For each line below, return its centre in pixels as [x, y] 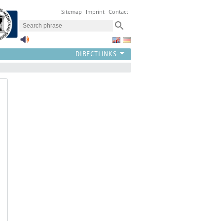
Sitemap [72, 12]
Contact [119, 12]
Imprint [95, 12]
